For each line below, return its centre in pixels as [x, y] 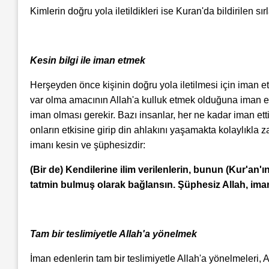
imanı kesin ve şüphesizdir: [88, 145]
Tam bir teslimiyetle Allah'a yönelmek [113, 234]
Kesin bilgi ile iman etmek [88, 61]
